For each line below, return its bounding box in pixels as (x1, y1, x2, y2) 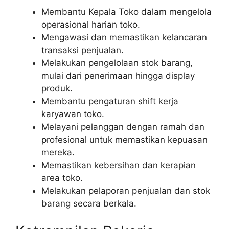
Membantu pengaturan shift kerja (41, 96, 178, 106)
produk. (41, 83, 73, 94)
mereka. (41, 147, 75, 157)
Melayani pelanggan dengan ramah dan (41, 121, 204, 132)
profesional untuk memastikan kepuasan (41, 134, 208, 145)
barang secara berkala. (41, 198, 136, 209)
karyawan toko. (41, 108, 104, 119)
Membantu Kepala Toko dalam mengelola (41, 6, 212, 17)
